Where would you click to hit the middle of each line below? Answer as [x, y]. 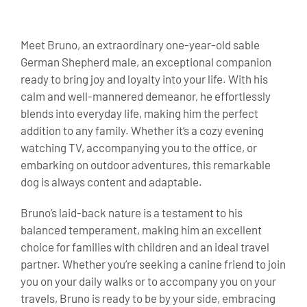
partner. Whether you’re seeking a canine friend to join [153, 264]
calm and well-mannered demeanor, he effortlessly [146, 96]
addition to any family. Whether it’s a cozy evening [142, 131]
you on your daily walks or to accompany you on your [148, 281]
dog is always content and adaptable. [111, 182]
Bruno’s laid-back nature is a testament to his [132, 213]
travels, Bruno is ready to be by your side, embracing [148, 298]
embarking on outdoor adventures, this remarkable [146, 165]
